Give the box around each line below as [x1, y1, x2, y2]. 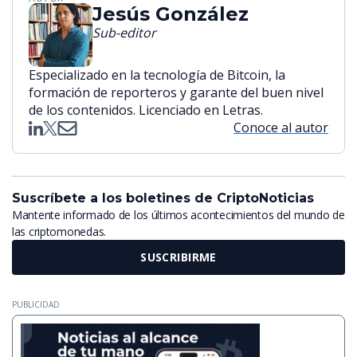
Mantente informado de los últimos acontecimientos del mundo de [12, 207, 345, 223]
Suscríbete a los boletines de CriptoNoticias [12, 190, 314, 206]
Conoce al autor [233, 118, 328, 136]
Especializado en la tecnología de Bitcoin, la [29, 65, 285, 84]
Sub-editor [92, 23, 156, 41]
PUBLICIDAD [12, 299, 60, 311]
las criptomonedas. [12, 224, 106, 240]
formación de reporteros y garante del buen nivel [29, 83, 324, 101]
